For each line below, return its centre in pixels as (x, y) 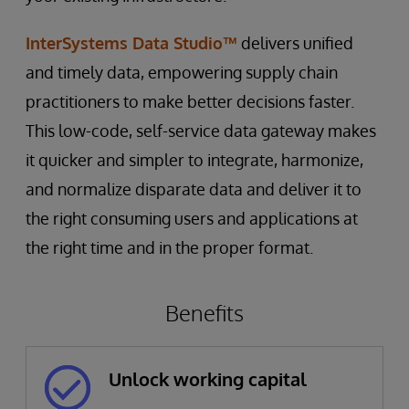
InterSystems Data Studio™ (131, 42)
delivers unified (295, 42)
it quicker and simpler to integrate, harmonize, (194, 159)
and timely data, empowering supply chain (182, 72)
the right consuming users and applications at (192, 218)
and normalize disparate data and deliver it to (194, 189)
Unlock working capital (208, 378)
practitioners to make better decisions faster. (190, 101)
